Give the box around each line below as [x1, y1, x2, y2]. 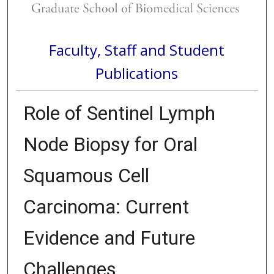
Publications [95, 62, 179, 83]
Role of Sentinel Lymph [23, 102, 215, 125]
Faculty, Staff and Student [49, 39, 225, 60]
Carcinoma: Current [23, 195, 189, 219]
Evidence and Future [23, 226, 195, 250]
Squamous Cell [23, 164, 149, 188]
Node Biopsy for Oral [23, 133, 198, 157]
